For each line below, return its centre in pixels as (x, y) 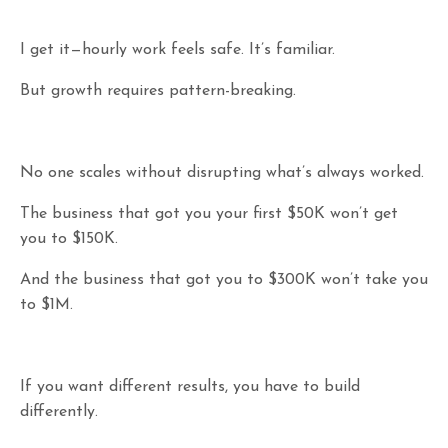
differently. (59, 411)
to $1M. (46, 304)
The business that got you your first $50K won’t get (209, 213)
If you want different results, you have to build (190, 386)
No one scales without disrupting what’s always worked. (222, 172)
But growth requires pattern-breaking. (158, 90)
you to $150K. (69, 238)
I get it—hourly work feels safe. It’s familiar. (177, 49)
